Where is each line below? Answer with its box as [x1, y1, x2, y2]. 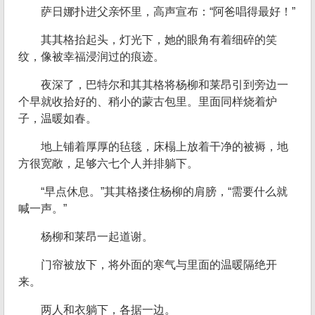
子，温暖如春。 [18, 112, 97, 125]
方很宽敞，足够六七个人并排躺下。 [18, 157, 198, 170]
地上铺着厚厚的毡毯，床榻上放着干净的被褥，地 [41, 141, 288, 153]
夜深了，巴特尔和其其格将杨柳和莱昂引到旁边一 [41, 79, 288, 91]
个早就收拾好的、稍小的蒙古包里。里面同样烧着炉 [18, 96, 277, 108]
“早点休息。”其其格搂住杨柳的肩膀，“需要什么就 [41, 186, 288, 198]
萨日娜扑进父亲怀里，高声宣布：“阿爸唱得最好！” [41, 6, 295, 18]
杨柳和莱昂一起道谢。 [41, 231, 153, 243]
